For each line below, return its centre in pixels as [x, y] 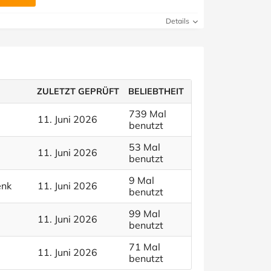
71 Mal [145, 247]
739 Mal [148, 114]
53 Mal [145, 147]
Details [178, 21]
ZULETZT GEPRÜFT [78, 91]
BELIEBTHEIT [156, 91]
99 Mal [145, 214]
